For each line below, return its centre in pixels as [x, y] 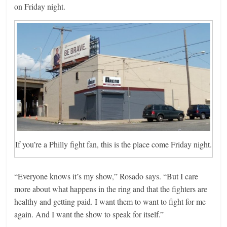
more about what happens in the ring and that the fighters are [111, 189]
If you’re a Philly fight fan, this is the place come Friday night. [113, 144]
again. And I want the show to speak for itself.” [89, 214]
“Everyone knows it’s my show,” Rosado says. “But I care [106, 176]
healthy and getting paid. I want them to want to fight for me [110, 202]
